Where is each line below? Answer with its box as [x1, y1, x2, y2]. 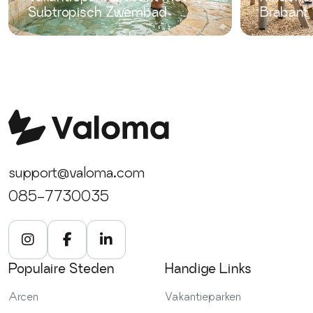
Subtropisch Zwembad [28, 4, 168, 20]
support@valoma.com [8, 163, 145, 181]
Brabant [260, 4, 309, 20]
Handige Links [165, 261, 252, 277]
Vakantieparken [165, 290, 241, 303]
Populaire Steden [8, 261, 114, 277]
